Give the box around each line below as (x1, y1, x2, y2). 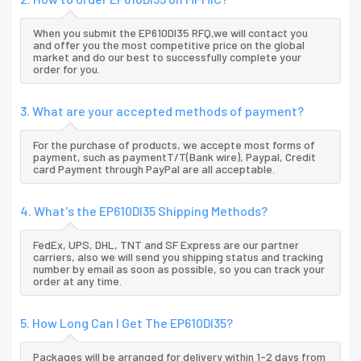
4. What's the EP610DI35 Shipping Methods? (20, 203, 268, 219)
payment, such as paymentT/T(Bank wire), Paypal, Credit (33, 150, 316, 164)
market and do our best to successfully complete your (33, 50, 301, 64)
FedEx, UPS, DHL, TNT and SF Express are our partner (33, 238, 299, 252)
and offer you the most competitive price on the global (33, 38, 305, 52)
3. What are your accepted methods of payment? (20, 103, 304, 119)
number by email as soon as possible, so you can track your (33, 262, 325, 276)
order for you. (33, 62, 100, 77)
